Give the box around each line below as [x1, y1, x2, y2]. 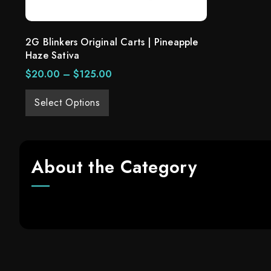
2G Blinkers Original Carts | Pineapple [25, 35, 198, 49]
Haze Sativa [25, 48, 80, 62]
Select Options [34, 96, 100, 109]
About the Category [31, 154, 197, 180]
